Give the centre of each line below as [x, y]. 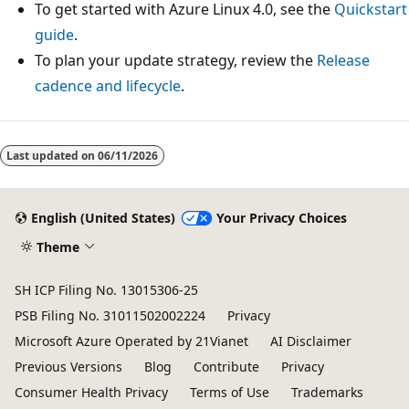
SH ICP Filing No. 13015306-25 [106, 290]
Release [343, 60]
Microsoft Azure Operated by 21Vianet [131, 341]
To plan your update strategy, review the [176, 60]
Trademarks [327, 392]
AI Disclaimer [311, 341]
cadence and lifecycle [108, 85]
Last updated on [52, 155]
